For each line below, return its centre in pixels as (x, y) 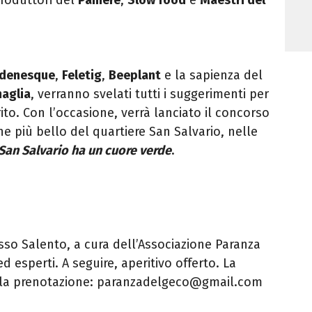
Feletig (82, 75)
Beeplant (135, 75)
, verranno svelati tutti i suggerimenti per (150, 94)
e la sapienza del (212, 75)
